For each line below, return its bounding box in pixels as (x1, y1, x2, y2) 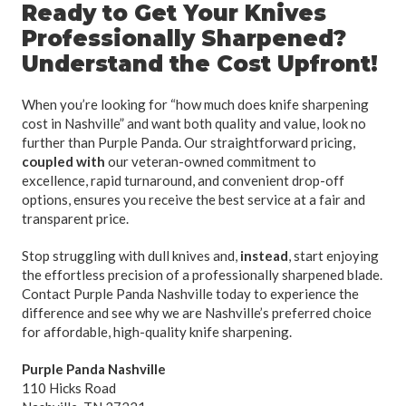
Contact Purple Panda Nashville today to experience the (22, 285, 359, 302)
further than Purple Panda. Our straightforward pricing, (22, 133, 355, 150)
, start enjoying (288, 246, 379, 264)
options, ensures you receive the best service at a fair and (22, 190, 365, 208)
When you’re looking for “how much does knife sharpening (22, 95, 369, 112)
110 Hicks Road (22, 379, 116, 396)
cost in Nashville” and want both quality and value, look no (22, 114, 366, 131)
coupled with (22, 152, 105, 169)
